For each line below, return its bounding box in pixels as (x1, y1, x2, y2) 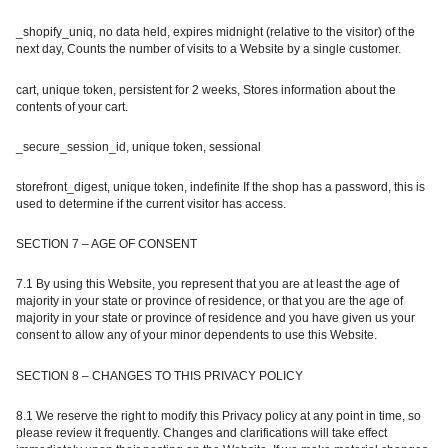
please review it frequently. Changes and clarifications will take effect (16, 425, 387, 440)
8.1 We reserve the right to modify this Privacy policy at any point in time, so (16, 408, 421, 423)
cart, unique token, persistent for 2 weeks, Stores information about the (16, 82, 396, 97)
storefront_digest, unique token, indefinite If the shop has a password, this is (16, 180, 425, 195)
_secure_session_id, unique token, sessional (16, 139, 261, 154)
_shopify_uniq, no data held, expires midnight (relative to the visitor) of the (16, 25, 415, 40)
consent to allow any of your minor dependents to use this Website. (16, 328, 377, 343)
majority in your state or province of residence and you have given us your (16, 311, 415, 326)
